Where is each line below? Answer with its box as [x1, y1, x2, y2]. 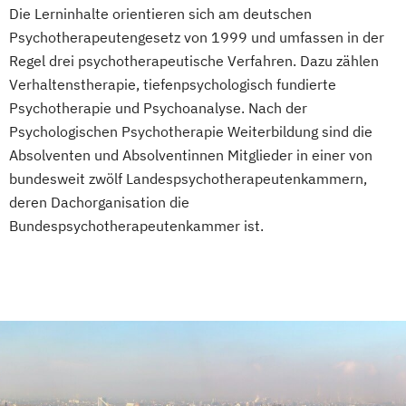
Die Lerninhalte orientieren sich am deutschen [9, 5, 312, 23]
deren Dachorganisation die [9, 193, 189, 211]
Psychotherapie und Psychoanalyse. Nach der [9, 99, 307, 117]
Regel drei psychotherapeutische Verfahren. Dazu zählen [9, 52, 379, 70]
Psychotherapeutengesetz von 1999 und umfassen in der [9, 28, 384, 46]
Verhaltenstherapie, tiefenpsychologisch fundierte [9, 75, 336, 93]
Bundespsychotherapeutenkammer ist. [9, 217, 264, 235]
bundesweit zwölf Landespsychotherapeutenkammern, [9, 169, 367, 188]
